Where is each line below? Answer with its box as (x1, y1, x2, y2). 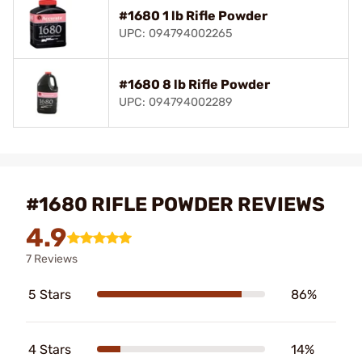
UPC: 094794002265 (119, 26, 233, 40)
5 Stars (28, 286, 71, 302)
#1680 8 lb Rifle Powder (119, 76, 270, 92)
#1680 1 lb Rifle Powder (119, 7, 267, 23)
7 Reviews (26, 251, 78, 266)
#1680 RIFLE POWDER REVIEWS (26, 192, 325, 216)
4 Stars (28, 341, 71, 357)
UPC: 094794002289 (119, 95, 233, 109)
